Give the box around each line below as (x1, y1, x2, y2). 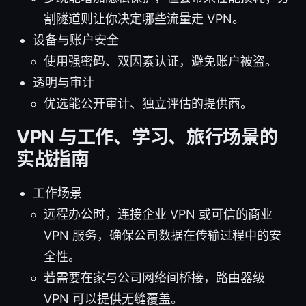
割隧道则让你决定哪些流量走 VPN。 (44, 11, 245, 26)
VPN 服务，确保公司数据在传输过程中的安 (44, 227, 281, 242)
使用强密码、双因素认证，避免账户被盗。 (44, 53, 277, 68)
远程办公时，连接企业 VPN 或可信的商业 (44, 206, 273, 221)
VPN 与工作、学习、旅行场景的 (16, 125, 278, 148)
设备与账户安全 (33, 32, 119, 47)
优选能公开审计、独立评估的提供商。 (44, 96, 253, 111)
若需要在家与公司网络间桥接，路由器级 (44, 270, 265, 285)
